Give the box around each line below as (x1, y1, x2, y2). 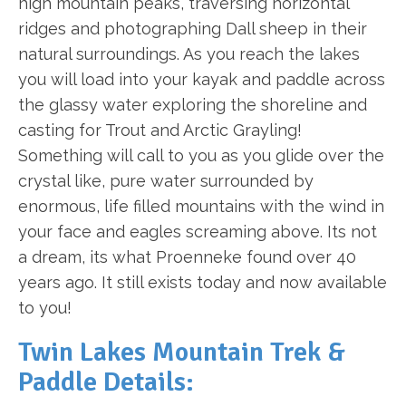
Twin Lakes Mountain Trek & (18, 335, 345, 369)
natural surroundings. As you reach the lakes (18, 44, 360, 63)
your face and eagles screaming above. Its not (18, 222, 377, 241)
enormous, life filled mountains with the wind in (18, 197, 384, 216)
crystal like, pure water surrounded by (18, 171, 314, 190)
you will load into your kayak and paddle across (18, 70, 385, 89)
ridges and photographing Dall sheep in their (18, 19, 367, 38)
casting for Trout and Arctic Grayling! (18, 121, 302, 140)
